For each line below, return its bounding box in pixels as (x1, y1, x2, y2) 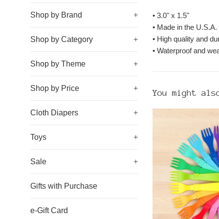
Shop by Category (30, 35, 93, 44)
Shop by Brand (30, 11, 82, 19)
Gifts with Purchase (30, 182, 97, 190)
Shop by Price (30, 84, 79, 92)
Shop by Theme (30, 60, 86, 68)
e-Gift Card (30, 206, 68, 215)
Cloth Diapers (30, 109, 78, 117)
